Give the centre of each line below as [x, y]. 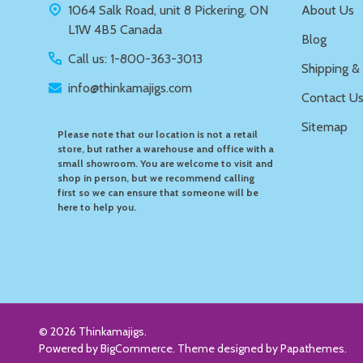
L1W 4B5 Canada [115, 29]
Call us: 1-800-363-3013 [135, 58]
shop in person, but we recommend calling [156, 177]
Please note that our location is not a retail [157, 134]
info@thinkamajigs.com [130, 88]
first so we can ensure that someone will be [158, 192]
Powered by [70, 348]
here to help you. [96, 207]
